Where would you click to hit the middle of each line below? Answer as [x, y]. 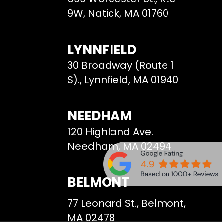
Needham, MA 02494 [119, 146]
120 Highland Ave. [110, 132]
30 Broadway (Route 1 [121, 66]
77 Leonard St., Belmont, [127, 203]
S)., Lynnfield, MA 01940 [123, 80]
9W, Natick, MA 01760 [118, 14]
